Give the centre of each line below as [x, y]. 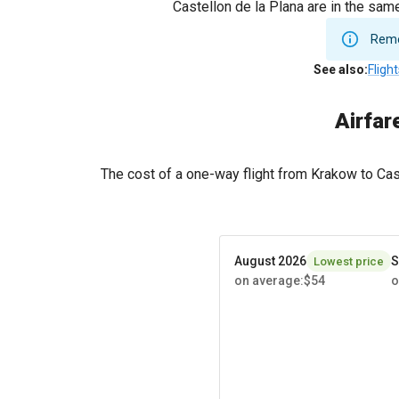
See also [339, 69]
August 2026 [270, 261]
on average [267, 281]
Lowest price [349, 261]
